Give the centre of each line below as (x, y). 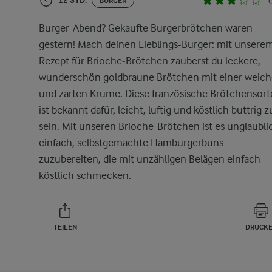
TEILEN (65, 227)
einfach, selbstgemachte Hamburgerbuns (131, 143)
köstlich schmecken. (85, 175)
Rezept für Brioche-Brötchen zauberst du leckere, (150, 61)
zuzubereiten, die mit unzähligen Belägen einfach (150, 159)
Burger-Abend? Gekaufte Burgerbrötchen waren (146, 28)
